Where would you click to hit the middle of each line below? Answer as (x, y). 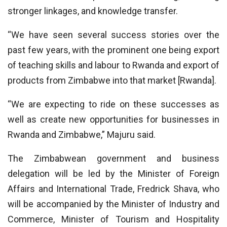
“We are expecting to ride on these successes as (113, 104)
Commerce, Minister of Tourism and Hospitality (113, 219)
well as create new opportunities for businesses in (113, 119)
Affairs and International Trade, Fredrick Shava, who (113, 189)
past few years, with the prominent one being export (113, 50)
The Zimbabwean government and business (113, 158)
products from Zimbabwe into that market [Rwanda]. (112, 80)
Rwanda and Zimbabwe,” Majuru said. (82, 135)
